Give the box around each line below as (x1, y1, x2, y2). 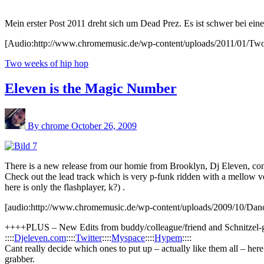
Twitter (75, 232, 102, 243)
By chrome (28, 120, 71, 131)
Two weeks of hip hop (5, 58, 88, 68)
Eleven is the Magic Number (5, 80, 177, 96)
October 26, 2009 (71, 120, 137, 131)
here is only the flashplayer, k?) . (5, 181, 125, 192)
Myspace (111, 232, 145, 243)
